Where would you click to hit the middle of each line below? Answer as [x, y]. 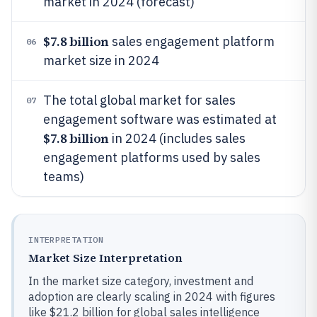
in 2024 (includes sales [177, 138]
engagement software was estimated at [160, 119]
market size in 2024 [101, 60]
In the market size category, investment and [141, 281]
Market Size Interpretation [105, 258]
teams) [64, 177]
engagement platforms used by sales [152, 157]
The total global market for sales [139, 100]
